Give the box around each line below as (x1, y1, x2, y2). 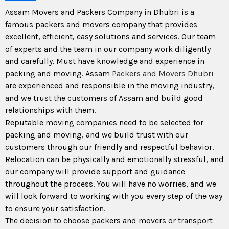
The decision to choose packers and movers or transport (5, 216, 213, 226)
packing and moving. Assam (5, 68, 112, 79)
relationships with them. (5, 105, 96, 116)
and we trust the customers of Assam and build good (5, 93, 203, 103)
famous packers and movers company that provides (5, 19, 197, 30)
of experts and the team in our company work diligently (5, 44, 211, 54)
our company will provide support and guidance (5, 167, 185, 177)
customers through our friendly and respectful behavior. (5, 142, 214, 152)
